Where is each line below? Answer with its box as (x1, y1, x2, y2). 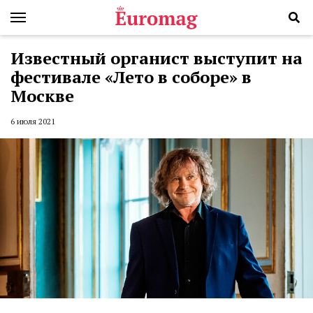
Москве (10, 85, 74, 107)
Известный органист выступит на (10, 47, 303, 69)
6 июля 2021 (10, 116, 55, 127)
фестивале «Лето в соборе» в (10, 66, 252, 88)
